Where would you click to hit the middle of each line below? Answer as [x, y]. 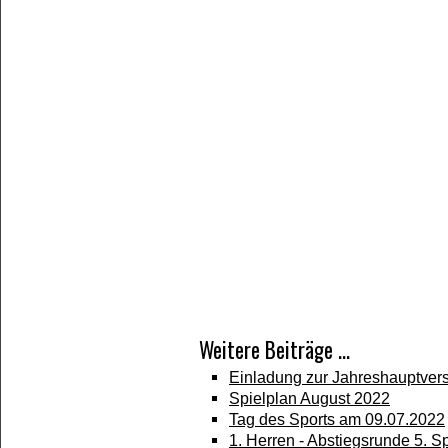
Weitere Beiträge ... [274, 349]
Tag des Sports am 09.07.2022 [337, 419]
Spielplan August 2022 [309, 398]
